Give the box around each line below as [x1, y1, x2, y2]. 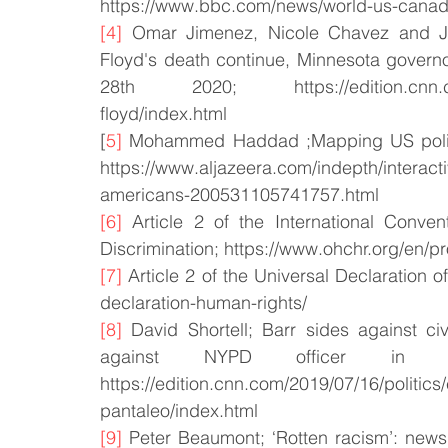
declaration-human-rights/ [100, 291, 307, 314]
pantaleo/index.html [100, 399, 258, 422]
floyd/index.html [100, 102, 227, 125]
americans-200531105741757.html [100, 183, 379, 206]
